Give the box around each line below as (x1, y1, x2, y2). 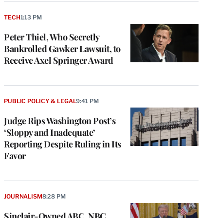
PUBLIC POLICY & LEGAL (4, 97, 76, 105)
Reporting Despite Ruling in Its (4, 138, 121, 150)
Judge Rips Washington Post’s (4, 114, 115, 127)
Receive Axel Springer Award (4, 54, 113, 66)
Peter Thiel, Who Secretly (4, 31, 99, 43)
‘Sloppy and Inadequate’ (4, 126, 95, 138)
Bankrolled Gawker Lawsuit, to (4, 43, 121, 54)
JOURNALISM (4, 192, 42, 200)
